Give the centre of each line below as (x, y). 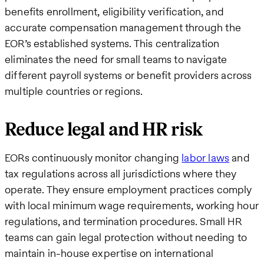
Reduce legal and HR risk (104, 130)
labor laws (206, 157)
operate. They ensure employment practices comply (128, 189)
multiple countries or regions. (74, 91)
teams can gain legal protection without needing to (126, 237)
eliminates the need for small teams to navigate (116, 60)
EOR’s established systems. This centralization (112, 44)
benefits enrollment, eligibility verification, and (114, 12)
